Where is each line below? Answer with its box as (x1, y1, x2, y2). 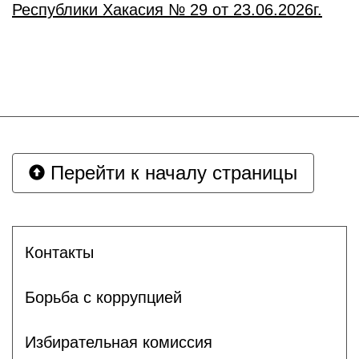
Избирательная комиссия (25, 333, 212, 351)
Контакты (25, 243, 94, 261)
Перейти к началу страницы (45, 162, 297, 184)
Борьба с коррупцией (25, 288, 182, 306)
